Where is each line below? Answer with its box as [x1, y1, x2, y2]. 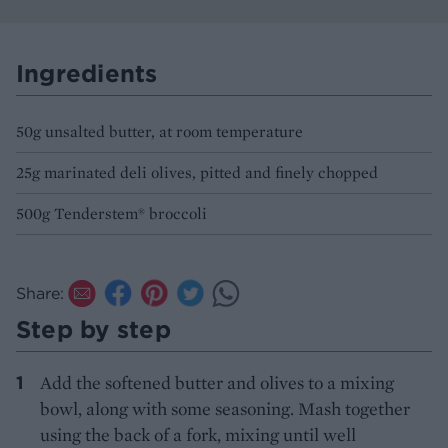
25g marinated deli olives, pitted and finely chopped [16, 161, 378, 183]
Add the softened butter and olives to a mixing [40, 370, 394, 394]
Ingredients [16, 57, 158, 88]
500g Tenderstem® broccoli [16, 202, 207, 224]
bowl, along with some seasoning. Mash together [40, 396, 410, 420]
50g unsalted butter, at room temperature [16, 120, 303, 142]
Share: [16, 282, 64, 303]
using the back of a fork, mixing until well [40, 422, 356, 446]
